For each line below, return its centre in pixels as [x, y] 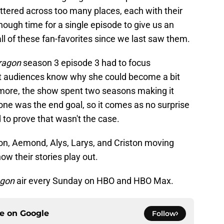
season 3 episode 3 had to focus [86, 62]
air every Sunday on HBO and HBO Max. [94, 180]
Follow [164, 213]
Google [34, 213]
